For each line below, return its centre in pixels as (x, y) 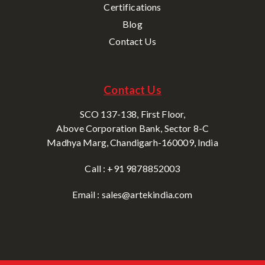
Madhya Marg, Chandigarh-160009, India (132, 142)
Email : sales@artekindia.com (132, 194)
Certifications (132, 7)
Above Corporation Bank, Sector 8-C (132, 128)
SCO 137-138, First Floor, (132, 114)
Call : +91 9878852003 (132, 168)
